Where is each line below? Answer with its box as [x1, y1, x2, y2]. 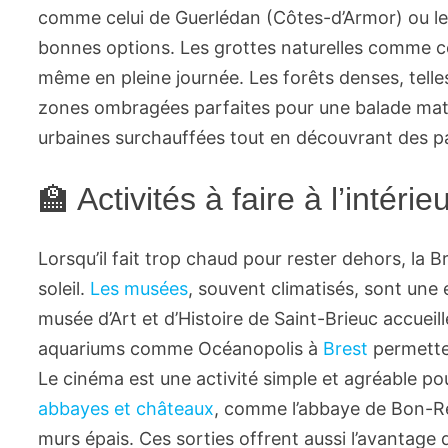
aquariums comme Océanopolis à [38, 338, 324, 360]
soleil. [38, 278, 91, 300]
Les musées [90, 278, 189, 300]
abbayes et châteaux [38, 398, 215, 420]
